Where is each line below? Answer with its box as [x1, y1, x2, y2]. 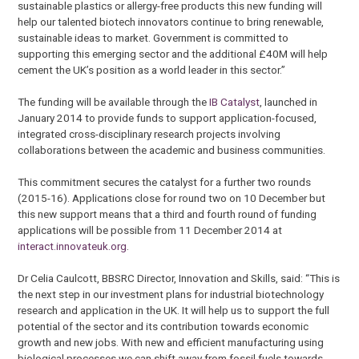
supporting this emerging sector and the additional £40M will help [18, 46, 329, 60]
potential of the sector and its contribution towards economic [18, 320, 309, 333]
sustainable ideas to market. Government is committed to [18, 30, 289, 44]
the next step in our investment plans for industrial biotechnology [18, 288, 325, 301]
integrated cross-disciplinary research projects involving [18, 127, 281, 140]
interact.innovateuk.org [18, 240, 127, 253]
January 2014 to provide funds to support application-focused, [18, 111, 317, 124]
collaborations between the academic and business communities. [18, 143, 326, 156]
